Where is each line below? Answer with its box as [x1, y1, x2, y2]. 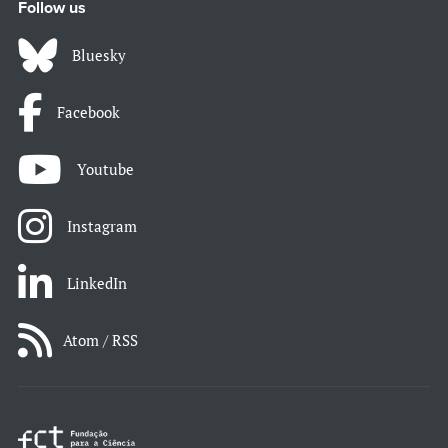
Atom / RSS [63, 329, 138, 350]
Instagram [67, 215, 137, 236]
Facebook [57, 101, 120, 122]
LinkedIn [67, 272, 127, 293]
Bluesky [72, 44, 126, 65]
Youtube [77, 158, 134, 179]
